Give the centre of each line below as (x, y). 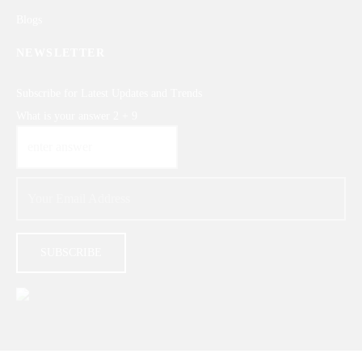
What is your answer (65, 116)
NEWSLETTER (61, 53)
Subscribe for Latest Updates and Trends (109, 93)
